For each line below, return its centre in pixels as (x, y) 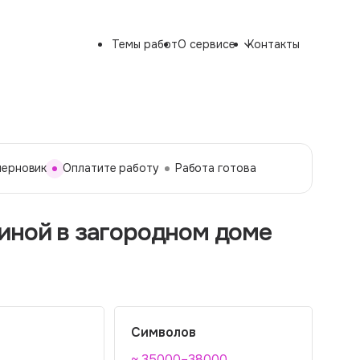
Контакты (273, 44)
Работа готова (215, 168)
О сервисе (206, 44)
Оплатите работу (111, 168)
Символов (164, 332)
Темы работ (144, 44)
